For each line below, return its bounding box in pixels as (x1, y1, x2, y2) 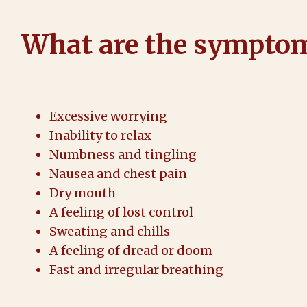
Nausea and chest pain (49, 166, 187, 182)
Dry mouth (49, 185, 116, 201)
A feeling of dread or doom (49, 243, 212, 258)
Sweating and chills (49, 223, 170, 239)
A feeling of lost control (49, 204, 193, 220)
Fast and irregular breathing (49, 262, 223, 278)
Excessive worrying (49, 108, 167, 124)
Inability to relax (49, 127, 151, 143)
